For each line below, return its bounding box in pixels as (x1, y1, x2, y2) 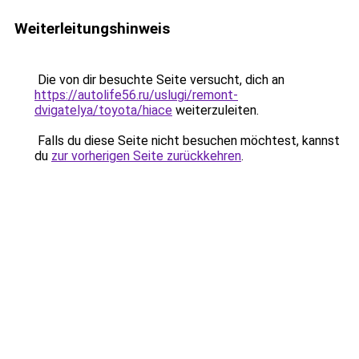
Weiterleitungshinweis (14, 19, 170, 38)
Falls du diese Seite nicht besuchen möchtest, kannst (34, 133, 340, 148)
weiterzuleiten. (172, 103, 259, 118)
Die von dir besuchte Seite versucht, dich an (34, 72, 284, 87)
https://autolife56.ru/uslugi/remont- (34, 87, 238, 103)
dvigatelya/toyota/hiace (34, 103, 172, 118)
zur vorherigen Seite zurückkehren (51, 148, 241, 163)
